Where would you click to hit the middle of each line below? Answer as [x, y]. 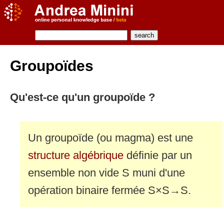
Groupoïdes [52, 66]
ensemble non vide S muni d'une [106, 172]
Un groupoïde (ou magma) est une [110, 137]
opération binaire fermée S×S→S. [109, 190]
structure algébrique [76, 155]
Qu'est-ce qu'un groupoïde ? [82, 97]
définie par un [158, 155]
